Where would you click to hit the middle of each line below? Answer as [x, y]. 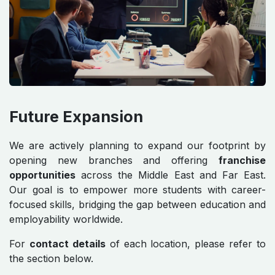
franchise [242, 160]
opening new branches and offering [114, 160]
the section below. [51, 258]
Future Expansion [76, 116]
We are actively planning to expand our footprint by [137, 145]
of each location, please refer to [185, 243]
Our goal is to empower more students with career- [137, 189]
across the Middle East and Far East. [171, 175]
